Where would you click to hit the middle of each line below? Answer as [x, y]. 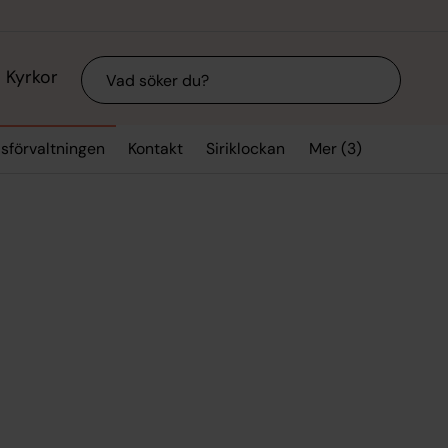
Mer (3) [335, 148]
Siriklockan [246, 149]
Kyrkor [31, 77]
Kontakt [156, 149]
